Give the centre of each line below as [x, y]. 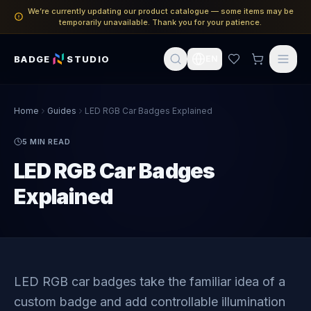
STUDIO [89, 59]
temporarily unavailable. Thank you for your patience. [160, 22]
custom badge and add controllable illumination [150, 302]
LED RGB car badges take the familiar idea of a [150, 281]
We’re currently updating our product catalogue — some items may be [160, 11]
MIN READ [49, 142]
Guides [62, 111]
